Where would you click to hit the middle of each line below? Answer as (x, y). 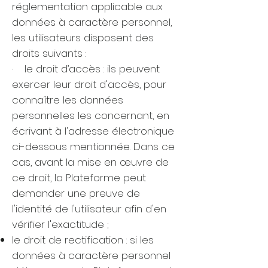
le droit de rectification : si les (83, 240)
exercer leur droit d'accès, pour (89, 84)
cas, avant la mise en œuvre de (90, 162)
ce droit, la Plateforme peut (79, 178)
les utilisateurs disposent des (83, 38)
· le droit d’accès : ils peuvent (86, 69)
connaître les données (68, 100)
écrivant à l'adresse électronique (93, 131)
